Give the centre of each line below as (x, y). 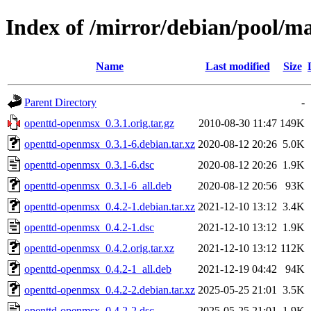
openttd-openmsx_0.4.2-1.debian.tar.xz (110, 206)
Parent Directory (60, 102)
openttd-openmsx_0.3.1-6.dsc (89, 165)
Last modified (237, 66)
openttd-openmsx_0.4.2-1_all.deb (98, 269)
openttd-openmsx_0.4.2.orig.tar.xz (99, 248)
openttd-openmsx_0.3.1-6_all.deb (98, 185)
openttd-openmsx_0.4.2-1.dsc (89, 227)
